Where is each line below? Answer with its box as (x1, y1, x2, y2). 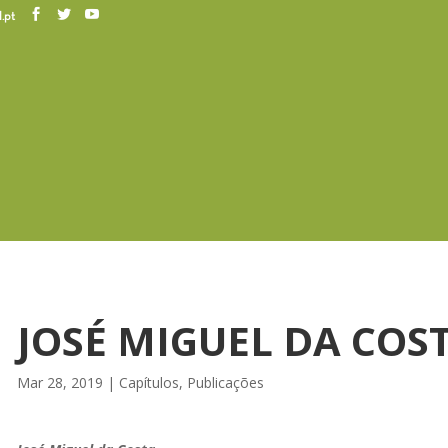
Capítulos (118, 372, 179, 392)
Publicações (186, 372, 264, 392)
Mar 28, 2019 (16, 372, 103, 392)
